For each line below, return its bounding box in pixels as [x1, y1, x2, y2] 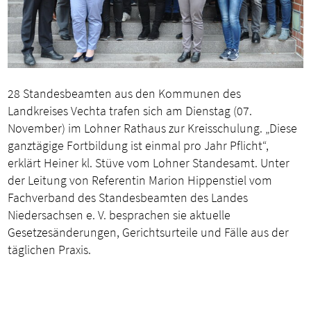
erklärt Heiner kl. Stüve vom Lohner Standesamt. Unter [8, 154, 290, 171]
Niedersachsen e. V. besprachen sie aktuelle [8, 206, 231, 223]
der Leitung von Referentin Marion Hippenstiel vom [8, 171, 273, 188]
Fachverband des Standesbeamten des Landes [8, 189, 249, 205]
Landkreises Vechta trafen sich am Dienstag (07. [8, 102, 253, 119]
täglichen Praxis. [8, 241, 92, 258]
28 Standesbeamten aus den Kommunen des [8, 85, 242, 101]
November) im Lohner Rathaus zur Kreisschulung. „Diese [8, 119, 298, 136]
